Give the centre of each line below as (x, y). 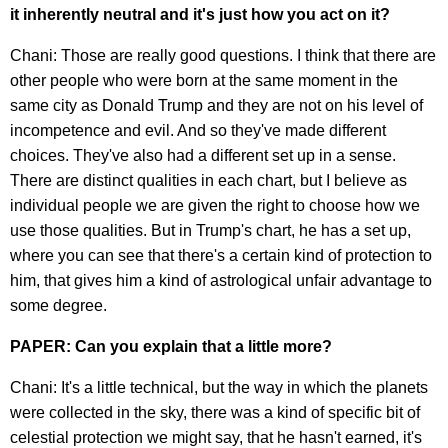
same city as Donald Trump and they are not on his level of (216, 105)
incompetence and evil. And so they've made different (198, 130)
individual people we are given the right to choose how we (215, 205)
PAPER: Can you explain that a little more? (171, 346)
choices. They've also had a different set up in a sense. (203, 155)
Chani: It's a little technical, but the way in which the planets (219, 387)
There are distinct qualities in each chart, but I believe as (208, 180)
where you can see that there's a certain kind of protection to (221, 255)
